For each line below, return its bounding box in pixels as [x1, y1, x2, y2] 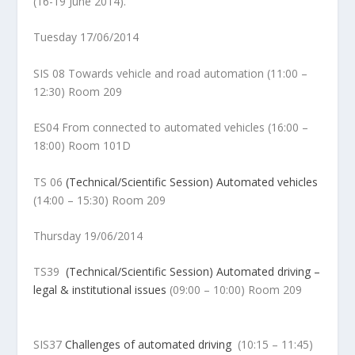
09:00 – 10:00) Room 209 [173, 282, 322, 298]
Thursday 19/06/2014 [33, 227, 143, 243]
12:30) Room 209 [33, 83, 193, 99]
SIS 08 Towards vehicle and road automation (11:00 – [33, 65, 308, 81]
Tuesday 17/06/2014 [33, 29, 139, 45]
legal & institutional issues [33, 282, 167, 298]
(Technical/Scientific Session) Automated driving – [66, 264, 321, 280]
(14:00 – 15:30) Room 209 [33, 192, 166, 208]
